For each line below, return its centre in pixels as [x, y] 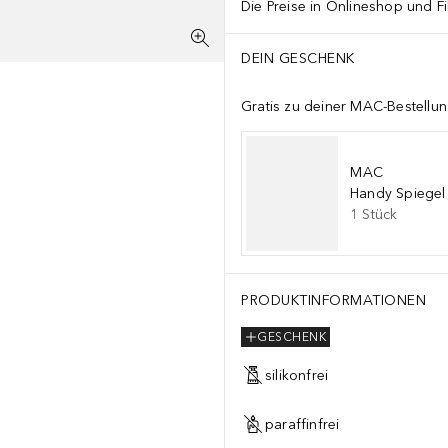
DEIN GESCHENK [298, 58]
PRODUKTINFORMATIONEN [333, 300]
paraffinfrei [302, 424]
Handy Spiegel [398, 193]
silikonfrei [297, 375]
